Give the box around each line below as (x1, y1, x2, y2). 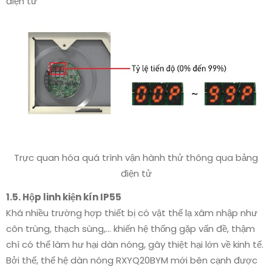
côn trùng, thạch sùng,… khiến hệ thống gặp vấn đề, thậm (6, 222, 255, 235)
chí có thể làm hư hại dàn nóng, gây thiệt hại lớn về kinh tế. (6, 238, 263, 251)
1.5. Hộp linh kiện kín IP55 (6, 191, 121, 203)
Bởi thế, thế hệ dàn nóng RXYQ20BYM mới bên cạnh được (6, 254, 257, 267)
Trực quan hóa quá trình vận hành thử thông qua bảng (14, 151, 258, 164)
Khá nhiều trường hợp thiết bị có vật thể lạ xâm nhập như (6, 206, 257, 219)
